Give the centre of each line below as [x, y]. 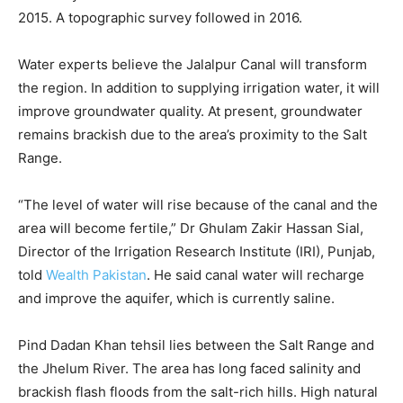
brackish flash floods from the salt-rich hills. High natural [198, 392]
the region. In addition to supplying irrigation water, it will [199, 88]
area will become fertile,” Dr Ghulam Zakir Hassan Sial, [191, 228]
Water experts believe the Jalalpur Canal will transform [193, 65]
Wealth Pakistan [96, 275]
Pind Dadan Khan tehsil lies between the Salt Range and [196, 345]
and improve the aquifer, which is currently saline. [176, 299]
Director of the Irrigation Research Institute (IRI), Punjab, [197, 252]
